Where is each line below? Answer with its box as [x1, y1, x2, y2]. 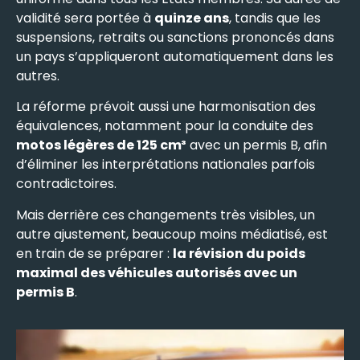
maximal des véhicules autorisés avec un [16, 263, 297, 282]
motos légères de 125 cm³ [16, 136, 186, 155]
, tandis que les [229, 9, 321, 28]
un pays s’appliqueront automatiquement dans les [16, 47, 333, 67]
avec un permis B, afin [186, 136, 327, 155]
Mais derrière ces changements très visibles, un [16, 205, 315, 224]
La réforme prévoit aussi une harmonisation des [16, 97, 316, 117]
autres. [16, 67, 59, 86]
